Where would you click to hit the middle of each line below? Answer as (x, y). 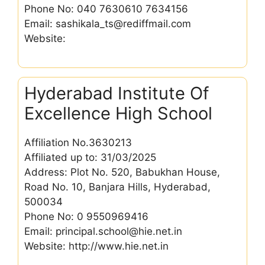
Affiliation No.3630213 (78, 142)
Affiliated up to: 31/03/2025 (90, 157)
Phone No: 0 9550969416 (86, 216)
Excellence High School (118, 113)
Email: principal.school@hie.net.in (103, 231)
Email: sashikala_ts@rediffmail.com (108, 24)
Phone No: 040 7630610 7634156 (106, 9)
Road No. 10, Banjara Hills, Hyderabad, (117, 187)
